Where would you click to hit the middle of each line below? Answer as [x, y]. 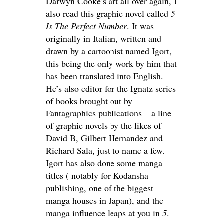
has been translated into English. [105, 75]
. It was [140, 26]
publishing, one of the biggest [100, 187]
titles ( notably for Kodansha [97, 175]
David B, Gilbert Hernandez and [104, 138]
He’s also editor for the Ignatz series [111, 88]
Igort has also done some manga [104, 163]
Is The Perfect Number [86, 26]
